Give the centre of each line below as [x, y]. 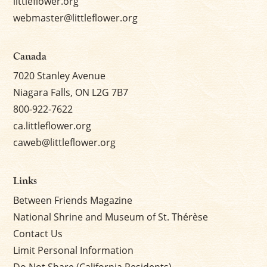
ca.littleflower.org [52, 125]
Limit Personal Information [74, 250]
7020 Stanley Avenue [60, 75]
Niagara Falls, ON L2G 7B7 [71, 92]
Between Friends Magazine [73, 200]
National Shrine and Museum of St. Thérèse [111, 217]
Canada [30, 56]
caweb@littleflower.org [65, 142]
